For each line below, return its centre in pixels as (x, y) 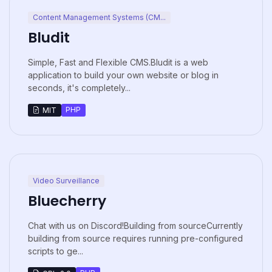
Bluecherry (67, 201)
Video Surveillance (66, 180)
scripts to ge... (56, 251)
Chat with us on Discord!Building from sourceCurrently (135, 226)
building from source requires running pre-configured (135, 239)
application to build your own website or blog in (123, 75)
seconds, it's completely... (79, 88)
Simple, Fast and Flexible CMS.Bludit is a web (118, 63)
